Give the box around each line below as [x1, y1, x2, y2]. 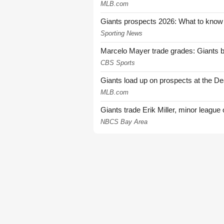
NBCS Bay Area [100, 117, 147, 125]
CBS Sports [100, 58, 135, 66]
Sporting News [100, 29, 142, 37]
